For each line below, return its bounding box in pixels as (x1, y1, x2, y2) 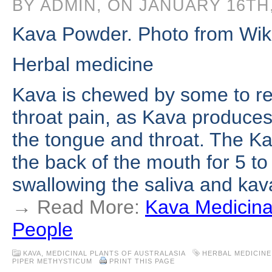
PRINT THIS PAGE (109, 257, 175, 265)
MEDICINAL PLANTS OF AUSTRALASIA (46, 250, 185, 257)
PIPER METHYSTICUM (12, 257, 92, 265)
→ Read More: (12, 196, 145, 218)
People (12, 219, 73, 240)
